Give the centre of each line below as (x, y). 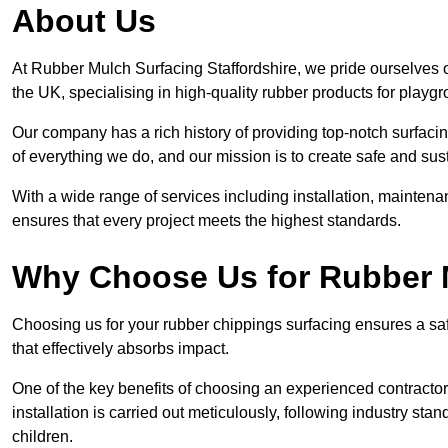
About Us (84, 21)
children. (42, 437)
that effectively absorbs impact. (120, 349)
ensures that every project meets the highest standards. (206, 221)
